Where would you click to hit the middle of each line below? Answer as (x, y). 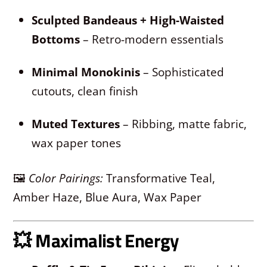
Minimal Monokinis (86, 72)
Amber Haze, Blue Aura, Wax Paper (108, 197)
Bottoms (56, 39)
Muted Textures (76, 124)
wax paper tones (77, 143)
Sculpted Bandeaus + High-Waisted (128, 20)
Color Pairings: (66, 178)
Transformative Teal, (159, 178)
